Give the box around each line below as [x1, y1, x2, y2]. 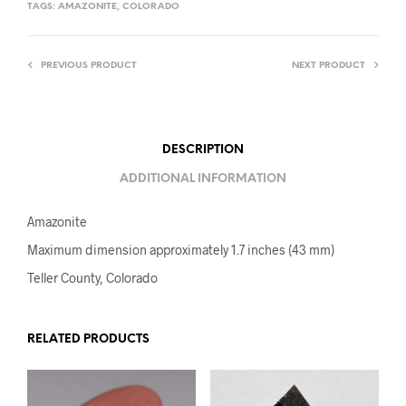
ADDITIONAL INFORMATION [120, 173, 286, 186]
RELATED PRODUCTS [27, 333, 150, 345]
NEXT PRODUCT [292, 60, 365, 71]
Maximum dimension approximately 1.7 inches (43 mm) [27, 241, 334, 257]
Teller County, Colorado [27, 269, 158, 285]
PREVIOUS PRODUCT [41, 60, 137, 71]
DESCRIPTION [162, 144, 244, 157]
